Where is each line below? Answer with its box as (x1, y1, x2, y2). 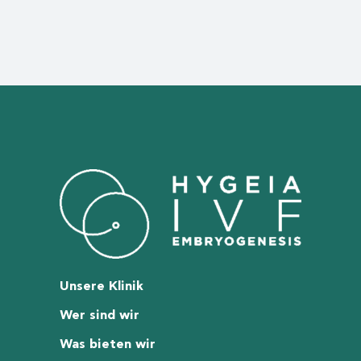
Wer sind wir (60, 309, 139, 322)
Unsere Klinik (60, 280, 143, 293)
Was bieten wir (60, 338, 156, 351)
